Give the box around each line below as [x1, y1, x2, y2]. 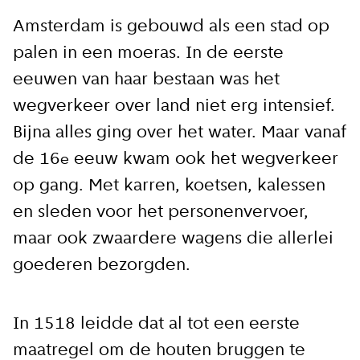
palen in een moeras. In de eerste [13, 44, 284, 63]
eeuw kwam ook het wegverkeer [69, 150, 338, 169]
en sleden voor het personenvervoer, [13, 203, 309, 222]
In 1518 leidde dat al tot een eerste [13, 315, 300, 333]
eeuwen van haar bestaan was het [13, 71, 280, 89]
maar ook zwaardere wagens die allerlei [13, 230, 333, 248]
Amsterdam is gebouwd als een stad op [13, 18, 329, 36]
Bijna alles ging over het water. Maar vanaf [13, 124, 346, 142]
